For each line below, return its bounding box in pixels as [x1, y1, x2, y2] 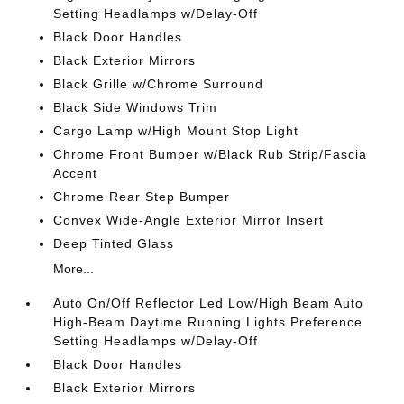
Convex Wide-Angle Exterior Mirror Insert [53, 213, 325, 227]
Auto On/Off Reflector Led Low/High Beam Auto [53, 296, 364, 310]
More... [53, 262, 95, 276]
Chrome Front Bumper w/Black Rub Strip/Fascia [53, 147, 368, 161]
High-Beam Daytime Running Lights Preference [53, 315, 363, 329]
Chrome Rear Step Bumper [53, 189, 231, 204]
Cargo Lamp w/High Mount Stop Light [53, 124, 299, 138]
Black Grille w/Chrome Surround [53, 77, 264, 91]
